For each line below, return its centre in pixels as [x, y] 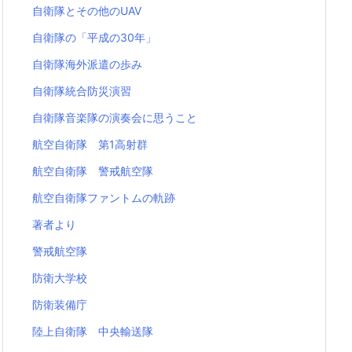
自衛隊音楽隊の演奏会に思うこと [115, 118]
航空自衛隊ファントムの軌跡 [104, 198]
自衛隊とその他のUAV [87, 11]
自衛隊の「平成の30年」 [94, 38]
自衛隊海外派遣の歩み [87, 64]
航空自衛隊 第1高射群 [90, 145]
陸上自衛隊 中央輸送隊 [93, 332]
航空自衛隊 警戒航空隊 [93, 171]
